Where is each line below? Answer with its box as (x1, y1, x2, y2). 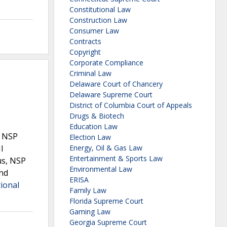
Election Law (69, 132, 111, 142)
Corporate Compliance (69, 58, 143, 68)
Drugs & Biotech (69, 111, 124, 121)
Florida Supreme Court (69, 196, 143, 206)
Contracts (69, 36, 101, 47)
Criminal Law (69, 68, 111, 79)
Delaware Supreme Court (69, 90, 153, 100)
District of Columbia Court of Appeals (69, 100, 192, 110)
